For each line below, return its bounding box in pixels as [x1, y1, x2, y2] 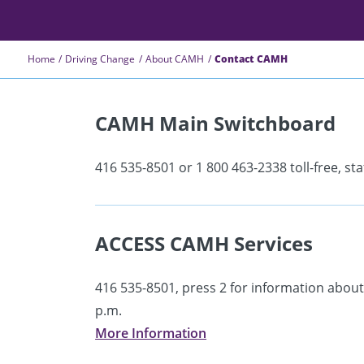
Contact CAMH [214, 51, 288, 66]
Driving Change [65, 51, 136, 66]
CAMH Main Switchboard [95, 109, 336, 136]
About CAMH [145, 51, 205, 66]
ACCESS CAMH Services [95, 229, 314, 257]
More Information [95, 323, 207, 342]
